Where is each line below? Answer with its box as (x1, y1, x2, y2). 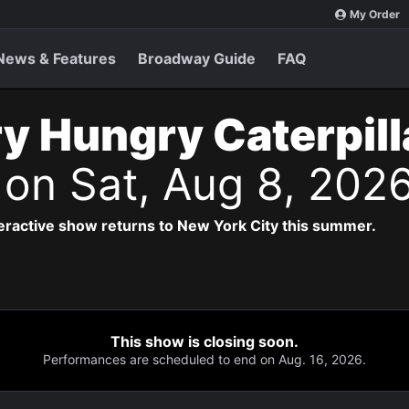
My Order (350, 7, 400, 21)
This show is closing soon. (110, 332, 299, 351)
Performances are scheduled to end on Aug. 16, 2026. (43, 351, 366, 367)
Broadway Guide (138, 49, 256, 68)
